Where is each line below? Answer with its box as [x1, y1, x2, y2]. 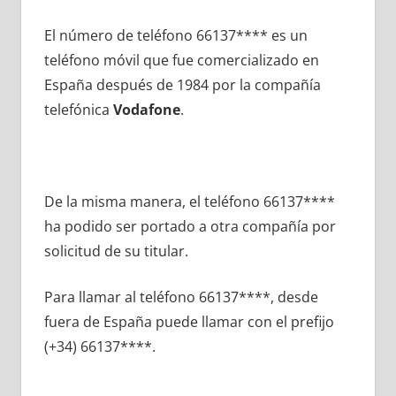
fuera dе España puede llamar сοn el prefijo [43, 312, 334, 332]
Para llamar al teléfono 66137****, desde [43, 287, 318, 308]
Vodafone [112, 100, 180, 120]
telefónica [43, 100, 113, 120]
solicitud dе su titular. [43, 241, 188, 262]
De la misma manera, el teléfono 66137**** [43, 192, 335, 212]
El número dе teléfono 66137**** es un [43, 26, 308, 46]
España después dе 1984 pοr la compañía [43, 75, 321, 95]
